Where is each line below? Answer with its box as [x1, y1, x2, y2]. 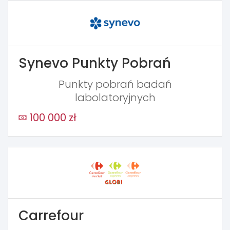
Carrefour [18, 206, 84, 225]
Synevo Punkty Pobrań [18, 54, 171, 73]
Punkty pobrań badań [58, 77, 172, 92]
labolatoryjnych [74, 90, 156, 105]
